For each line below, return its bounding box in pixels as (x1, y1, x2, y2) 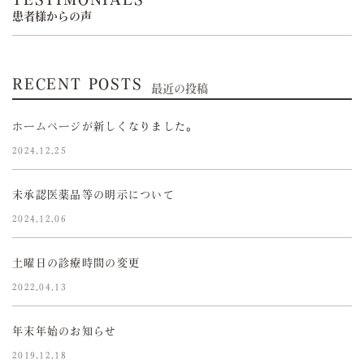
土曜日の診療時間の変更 (12, 258, 141, 269)
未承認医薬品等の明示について (12, 189, 175, 201)
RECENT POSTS (12, 76, 143, 92)
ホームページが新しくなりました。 (12, 121, 198, 132)
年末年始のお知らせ (12, 326, 117, 337)
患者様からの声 (12, 11, 92, 23)
